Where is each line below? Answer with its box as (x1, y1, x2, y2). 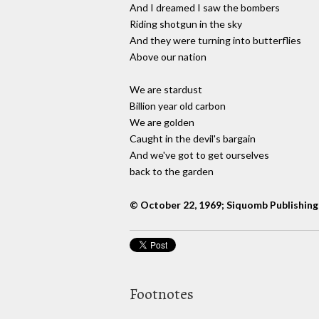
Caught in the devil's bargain (130, 132, 256, 145)
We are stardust (130, 83, 202, 96)
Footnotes (130, 283, 194, 305)
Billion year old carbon (130, 100, 226, 113)
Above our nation (130, 51, 206, 63)
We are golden (130, 116, 194, 129)
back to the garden (130, 165, 214, 178)
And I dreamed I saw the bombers (130, 1, 280, 14)
